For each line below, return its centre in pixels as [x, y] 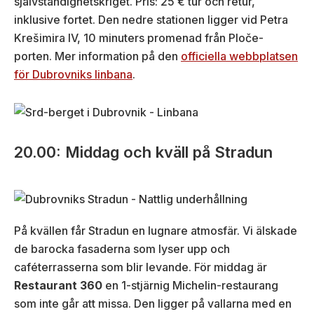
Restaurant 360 [58, 285]
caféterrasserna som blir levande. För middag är [141, 267]
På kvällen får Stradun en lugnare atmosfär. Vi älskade [156, 230]
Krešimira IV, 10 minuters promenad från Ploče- [139, 38]
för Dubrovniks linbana [73, 75]
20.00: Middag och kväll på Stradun [143, 152]
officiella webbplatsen [239, 56]
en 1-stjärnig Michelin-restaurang [190, 285]
